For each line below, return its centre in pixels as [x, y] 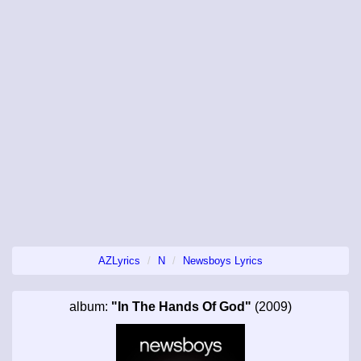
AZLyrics [119, 260]
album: [90, 306]
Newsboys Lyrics [223, 260]
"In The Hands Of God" [181, 306]
